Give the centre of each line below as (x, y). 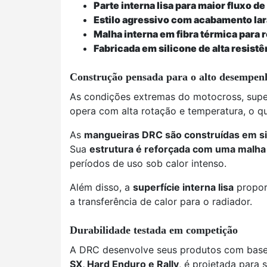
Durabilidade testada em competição (154, 230)
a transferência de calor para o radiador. (161, 201)
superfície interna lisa (183, 187)
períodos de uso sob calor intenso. (148, 163)
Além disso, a (101, 187)
